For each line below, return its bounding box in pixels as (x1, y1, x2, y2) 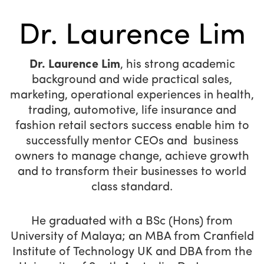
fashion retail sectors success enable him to (15, 120, 249, 133)
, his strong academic (120, 59, 235, 71)
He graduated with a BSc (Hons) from (31, 216, 233, 228)
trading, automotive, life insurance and (28, 105, 236, 117)
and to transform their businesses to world (18, 166, 246, 179)
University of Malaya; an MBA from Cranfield (10, 231, 254, 243)
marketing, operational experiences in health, (10, 90, 254, 102)
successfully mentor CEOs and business (25, 136, 239, 148)
